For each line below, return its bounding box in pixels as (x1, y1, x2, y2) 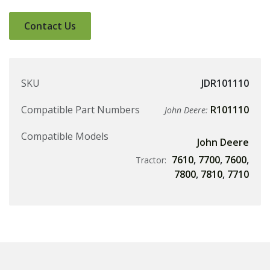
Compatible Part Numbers (21, 103, 140, 117)
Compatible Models (21, 130, 108, 143)
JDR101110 (201, 77, 249, 90)
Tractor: (136, 154, 169, 166)
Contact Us (24, 19, 76, 33)
